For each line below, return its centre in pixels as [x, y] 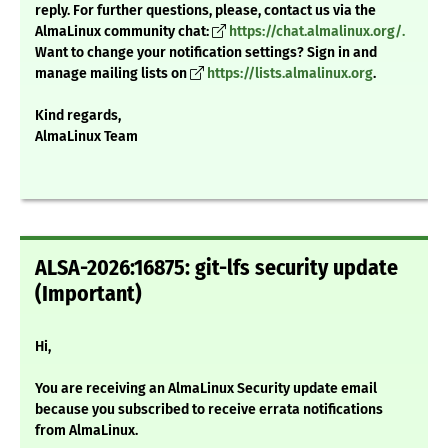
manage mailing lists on [112, 74]
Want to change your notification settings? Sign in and [206, 53]
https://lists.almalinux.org [290, 74]
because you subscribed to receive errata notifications [209, 410]
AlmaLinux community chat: [123, 32]
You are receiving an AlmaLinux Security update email [206, 389]
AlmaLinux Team [86, 137]
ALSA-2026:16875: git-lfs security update [216, 268]
